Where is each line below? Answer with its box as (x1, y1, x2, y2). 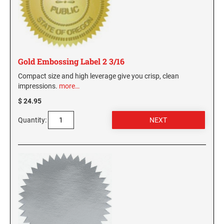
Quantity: (18, 116, 46, 124)
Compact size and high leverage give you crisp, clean (18, 72, 179, 80)
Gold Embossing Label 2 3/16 (18, 56, 124, 67)
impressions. (18, 82, 59, 90)
